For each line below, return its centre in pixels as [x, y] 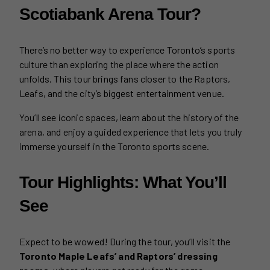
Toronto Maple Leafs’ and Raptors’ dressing [118, 256]
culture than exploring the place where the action [119, 64]
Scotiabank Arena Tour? [110, 14]
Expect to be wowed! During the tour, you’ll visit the [125, 241]
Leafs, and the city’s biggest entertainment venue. [123, 93]
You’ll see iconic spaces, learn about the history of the [129, 117]
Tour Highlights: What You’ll [123, 182]
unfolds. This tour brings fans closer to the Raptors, [125, 78]
